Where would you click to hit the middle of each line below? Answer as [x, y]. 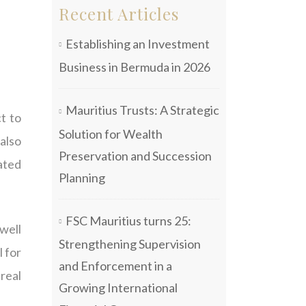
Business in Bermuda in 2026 [135, 67]
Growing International [118, 287]
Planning [82, 177]
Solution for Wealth [111, 134]
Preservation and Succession [135, 155]
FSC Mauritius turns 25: [128, 220]
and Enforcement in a [115, 265]
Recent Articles [119, 13]
